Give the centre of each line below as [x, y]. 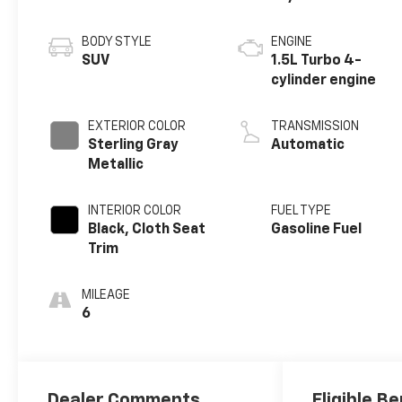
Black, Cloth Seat [147, 230]
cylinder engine [324, 81]
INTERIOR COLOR [135, 211]
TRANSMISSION [315, 127]
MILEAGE [106, 296]
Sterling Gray [134, 146]
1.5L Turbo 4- [317, 61]
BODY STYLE [117, 43]
